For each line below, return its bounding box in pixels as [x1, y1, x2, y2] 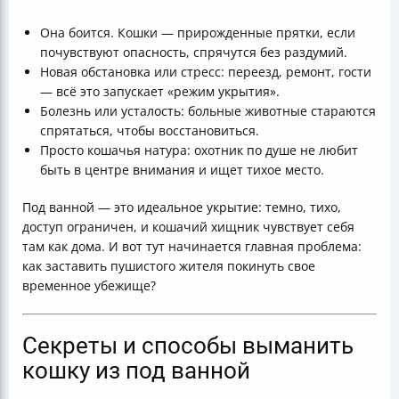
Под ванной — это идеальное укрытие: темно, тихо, [22, 199, 341, 216]
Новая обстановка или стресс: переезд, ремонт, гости [40, 63, 371, 80]
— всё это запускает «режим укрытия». [40, 83, 280, 100]
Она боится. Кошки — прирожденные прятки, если [40, 24, 355, 41]
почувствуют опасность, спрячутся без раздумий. [40, 44, 347, 61]
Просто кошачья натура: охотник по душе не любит [40, 142, 358, 159]
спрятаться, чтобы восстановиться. [40, 122, 259, 139]
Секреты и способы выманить [22, 332, 354, 359]
